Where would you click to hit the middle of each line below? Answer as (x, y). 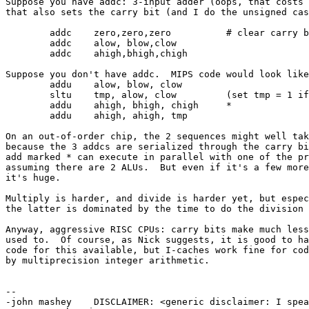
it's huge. (33, 178)
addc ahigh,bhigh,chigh (28, 53)
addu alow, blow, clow (28, 84)
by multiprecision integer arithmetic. (108, 260)
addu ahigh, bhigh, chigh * (28, 105)
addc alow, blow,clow (28, 43)
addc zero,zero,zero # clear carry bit (28, 33)
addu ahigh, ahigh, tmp (28, 116)
